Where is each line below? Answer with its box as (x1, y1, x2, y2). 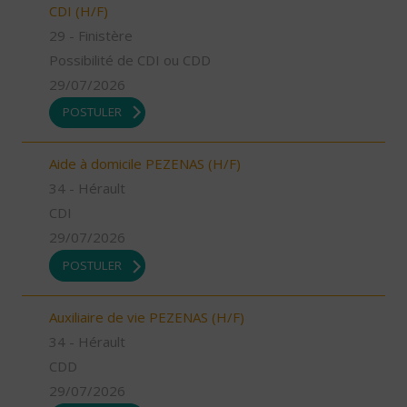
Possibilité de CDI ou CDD (49, 50, 211, 69)
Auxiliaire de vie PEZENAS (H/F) (49, 307, 244, 326)
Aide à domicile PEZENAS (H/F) (49, 154, 241, 174)
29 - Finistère (49, 25, 133, 45)
